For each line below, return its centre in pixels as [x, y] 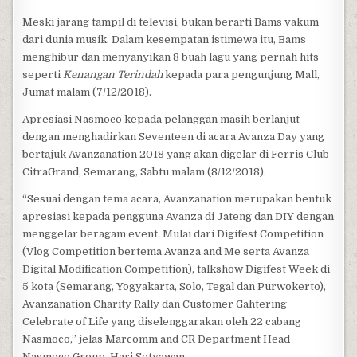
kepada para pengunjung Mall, [241, 75]
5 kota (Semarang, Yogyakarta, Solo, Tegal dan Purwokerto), [175, 286]
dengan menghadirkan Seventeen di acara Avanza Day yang [174, 137]
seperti [43, 75]
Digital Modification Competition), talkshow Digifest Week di [177, 269]
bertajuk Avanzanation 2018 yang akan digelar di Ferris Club [176, 154]
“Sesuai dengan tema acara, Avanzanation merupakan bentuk [177, 199]
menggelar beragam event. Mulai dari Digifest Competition [173, 234]
